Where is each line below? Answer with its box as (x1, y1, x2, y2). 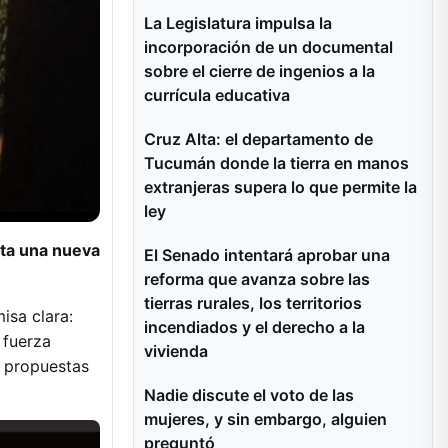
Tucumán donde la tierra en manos (144, 153, 409, 173)
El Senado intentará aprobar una (144, 245, 390, 265)
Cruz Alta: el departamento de (144, 129, 373, 149)
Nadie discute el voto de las (144, 385, 354, 405)
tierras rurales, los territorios (144, 293, 362, 313)
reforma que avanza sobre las (144, 269, 370, 289)
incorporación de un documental (144, 37, 393, 57)
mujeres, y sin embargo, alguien (144, 409, 387, 429)
